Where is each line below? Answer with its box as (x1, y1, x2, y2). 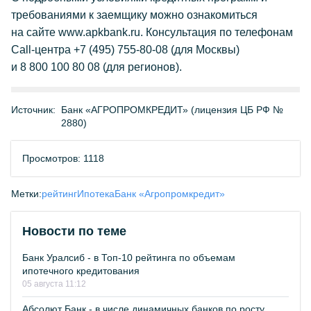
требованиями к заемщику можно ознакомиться (11, 9, 258, 21)
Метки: (11, 188, 42, 199)
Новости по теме (22, 224, 126, 238)
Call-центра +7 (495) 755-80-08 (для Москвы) (11, 44, 239, 56)
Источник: (11, 104, 56, 115)
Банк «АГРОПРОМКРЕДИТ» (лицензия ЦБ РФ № (61, 104, 283, 115)
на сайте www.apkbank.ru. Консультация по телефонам (11, 26, 293, 38)
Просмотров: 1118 (22, 153, 104, 164)
